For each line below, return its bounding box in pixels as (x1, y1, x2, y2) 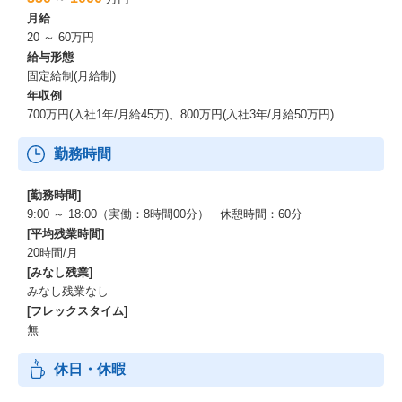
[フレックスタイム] (27, 304, 127, 318)
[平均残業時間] (27, 227, 104, 240)
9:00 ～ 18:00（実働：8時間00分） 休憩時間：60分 (27, 207, 302, 221)
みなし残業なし (27, 284, 109, 298)
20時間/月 (27, 246, 78, 259)
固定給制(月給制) (27, 69, 116, 83)
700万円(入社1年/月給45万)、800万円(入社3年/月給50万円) (27, 108, 334, 121)
